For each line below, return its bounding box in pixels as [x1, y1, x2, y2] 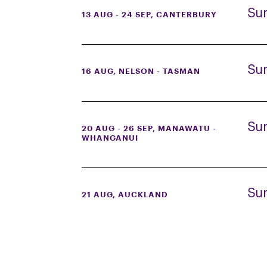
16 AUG [82, 67, 113, 75]
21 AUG [82, 191, 113, 198]
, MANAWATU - [153, 124, 216, 132]
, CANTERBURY [151, 10, 217, 18]
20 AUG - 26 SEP [82, 124, 153, 132]
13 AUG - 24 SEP [82, 10, 151, 18]
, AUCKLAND [113, 191, 168, 198]
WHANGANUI [82, 133, 138, 142]
